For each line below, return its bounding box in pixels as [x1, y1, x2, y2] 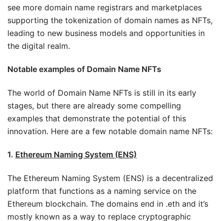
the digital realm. [7, 40, 70, 51]
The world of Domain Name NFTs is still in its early [7, 87, 196, 98]
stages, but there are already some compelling [7, 100, 181, 110]
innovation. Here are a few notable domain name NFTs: [7, 126, 213, 136]
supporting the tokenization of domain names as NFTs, [7, 15, 213, 25]
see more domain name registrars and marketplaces [7, 2, 202, 12]
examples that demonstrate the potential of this [7, 113, 186, 123]
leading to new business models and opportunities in [7, 28, 205, 38]
